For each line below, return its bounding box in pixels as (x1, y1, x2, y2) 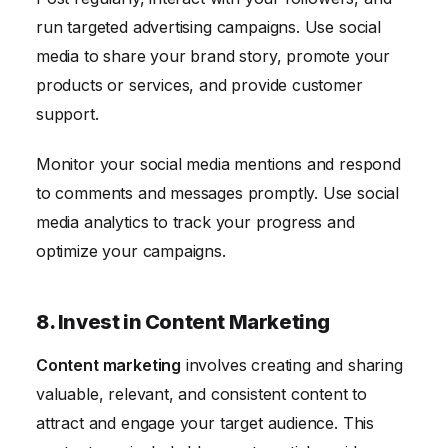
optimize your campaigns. (36, 241, 226, 262)
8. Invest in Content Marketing (36, 310, 330, 335)
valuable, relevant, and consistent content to (36, 384, 368, 405)
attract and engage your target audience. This (36, 413, 375, 434)
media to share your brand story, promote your (36, 46, 391, 67)
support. (36, 104, 99, 125)
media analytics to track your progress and (36, 212, 355, 233)
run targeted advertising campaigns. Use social (36, 17, 381, 38)
